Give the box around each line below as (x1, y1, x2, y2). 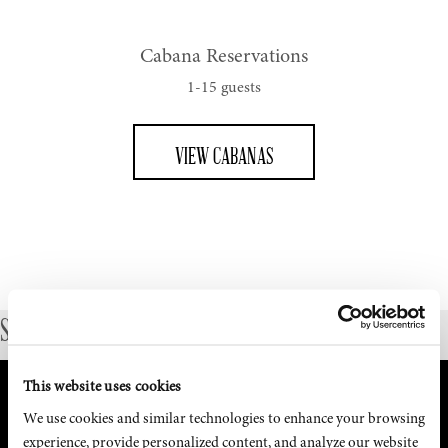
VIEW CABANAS (175, 140, 273, 170)
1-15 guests (187, 80, 261, 96)
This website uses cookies (23, 379, 182, 395)
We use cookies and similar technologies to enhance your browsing (23, 411, 425, 426)
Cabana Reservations (140, 46, 308, 67)
